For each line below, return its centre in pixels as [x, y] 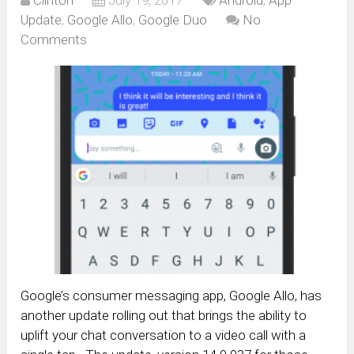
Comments [54, 39]
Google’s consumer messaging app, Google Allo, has [171, 295]
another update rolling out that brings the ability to [164, 315]
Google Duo [173, 19]
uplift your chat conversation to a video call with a [164, 335]
